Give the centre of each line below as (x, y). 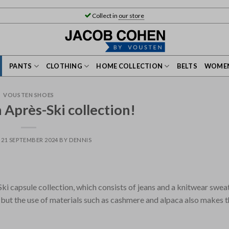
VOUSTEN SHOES (29, 95)
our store (131, 16)
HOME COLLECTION (130, 66)
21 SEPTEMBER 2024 (30, 140)
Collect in (105, 16)
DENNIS (81, 140)
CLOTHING (64, 66)
